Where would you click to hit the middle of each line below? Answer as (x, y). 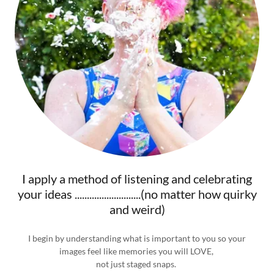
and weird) (137, 209)
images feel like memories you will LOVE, (137, 251)
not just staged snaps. (137, 264)
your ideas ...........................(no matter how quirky (137, 194)
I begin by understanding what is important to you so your (137, 238)
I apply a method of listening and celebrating (137, 179)
